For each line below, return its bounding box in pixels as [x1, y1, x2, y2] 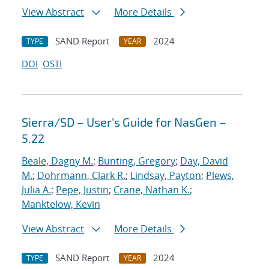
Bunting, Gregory [98, 154, 175, 168]
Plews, [206, 169, 234, 183]
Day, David [180, 154, 228, 168]
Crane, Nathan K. [113, 183, 190, 197]
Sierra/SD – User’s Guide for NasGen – [22, 115, 226, 130]
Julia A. [22, 183, 51, 197]
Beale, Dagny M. [22, 154, 93, 168]
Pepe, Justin [56, 183, 109, 197]
